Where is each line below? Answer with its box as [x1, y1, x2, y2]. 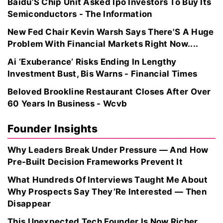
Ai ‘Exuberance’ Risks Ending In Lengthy [7, 57, 177, 67]
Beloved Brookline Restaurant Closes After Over [7, 87, 211, 97]
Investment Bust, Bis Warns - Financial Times [7, 69, 198, 79]
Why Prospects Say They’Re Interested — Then [7, 187, 207, 197]
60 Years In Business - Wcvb [7, 99, 127, 109]
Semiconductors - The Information [7, 9, 152, 19]
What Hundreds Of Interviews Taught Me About [7, 175, 208, 185]
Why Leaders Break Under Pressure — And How [7, 145, 209, 155]
